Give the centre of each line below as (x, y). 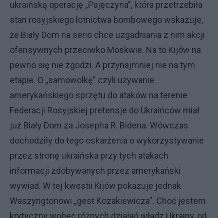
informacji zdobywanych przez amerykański (95, 170)
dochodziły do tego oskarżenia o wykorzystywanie (107, 140)
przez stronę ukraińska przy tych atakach (89, 155)
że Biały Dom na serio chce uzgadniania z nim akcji (107, 35)
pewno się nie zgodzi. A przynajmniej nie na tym (102, 65)
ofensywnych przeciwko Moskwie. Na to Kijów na (105, 50)
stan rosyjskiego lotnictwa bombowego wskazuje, (106, 19)
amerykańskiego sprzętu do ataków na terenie (99, 95)
